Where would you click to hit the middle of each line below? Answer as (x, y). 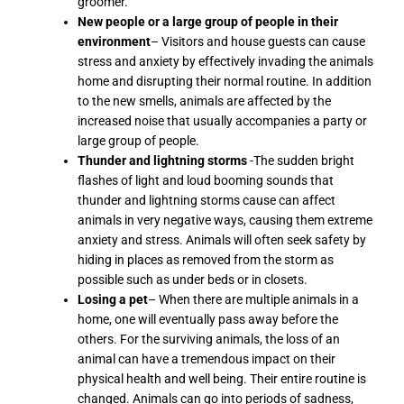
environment (115, 41)
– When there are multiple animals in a (254, 299)
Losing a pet (113, 299)
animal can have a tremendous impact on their (207, 358)
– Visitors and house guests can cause (258, 41)
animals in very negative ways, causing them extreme (225, 220)
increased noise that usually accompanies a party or (223, 120)
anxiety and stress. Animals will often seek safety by (222, 239)
